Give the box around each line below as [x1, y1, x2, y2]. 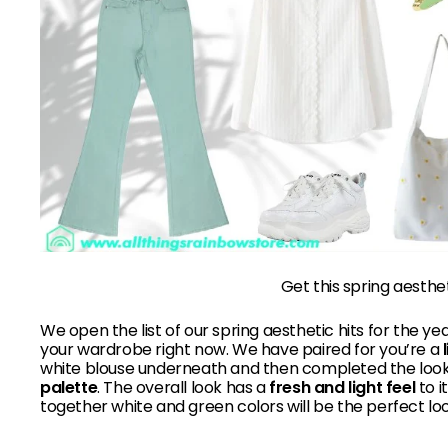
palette [40, 376, 98, 400]
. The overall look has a [97, 376, 270, 400]
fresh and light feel [269, 376, 416, 400]
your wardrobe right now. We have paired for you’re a [40, 338, 443, 362]
